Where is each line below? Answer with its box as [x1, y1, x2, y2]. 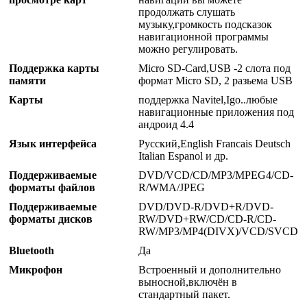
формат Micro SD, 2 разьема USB [138, 75, 293, 87]
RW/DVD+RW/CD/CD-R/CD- [138, 213, 276, 225]
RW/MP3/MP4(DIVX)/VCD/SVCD [138, 225, 298, 238]
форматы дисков [9, 213, 93, 225]
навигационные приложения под [138, 106, 294, 119]
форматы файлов [9, 182, 95, 194]
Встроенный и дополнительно [138, 264, 281, 276]
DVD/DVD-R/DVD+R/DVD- [138, 201, 273, 213]
